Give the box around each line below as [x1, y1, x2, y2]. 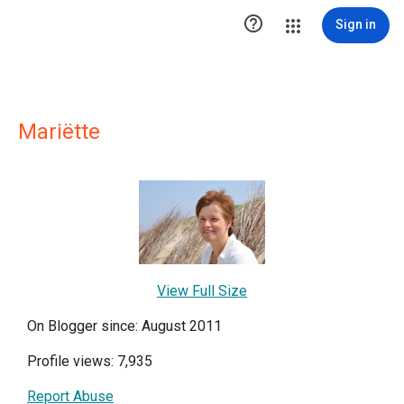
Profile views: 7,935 [27, 353, 152, 371]
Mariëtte [18, 119, 100, 144]
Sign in [335, 17, 376, 32]
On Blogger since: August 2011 [27, 317, 222, 335]
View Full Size [157, 282, 247, 300]
